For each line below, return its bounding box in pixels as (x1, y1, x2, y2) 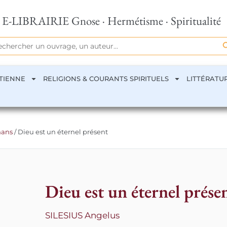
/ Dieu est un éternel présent (13, 128, 108, 136)
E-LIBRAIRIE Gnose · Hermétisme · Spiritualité (2, 13, 221, 28)
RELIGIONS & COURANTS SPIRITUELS (43, 74, 169, 83)
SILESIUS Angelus (45, 210, 120, 220)
